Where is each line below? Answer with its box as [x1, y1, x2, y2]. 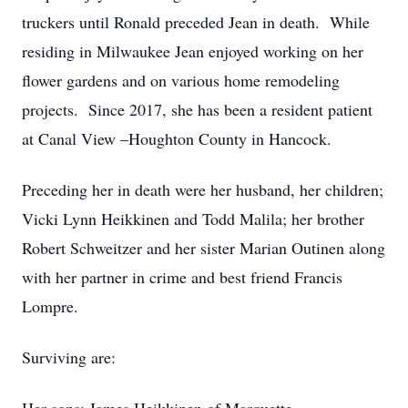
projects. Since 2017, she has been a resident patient [22, 98, 372, 120]
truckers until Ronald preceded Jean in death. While [22, 11, 370, 33]
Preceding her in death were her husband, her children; [22, 178, 383, 200]
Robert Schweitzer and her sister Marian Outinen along [22, 237, 385, 259]
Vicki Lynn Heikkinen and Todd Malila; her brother [22, 208, 364, 229]
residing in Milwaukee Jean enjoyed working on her [22, 40, 363, 62]
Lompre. [22, 295, 78, 317]
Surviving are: [22, 346, 116, 368]
